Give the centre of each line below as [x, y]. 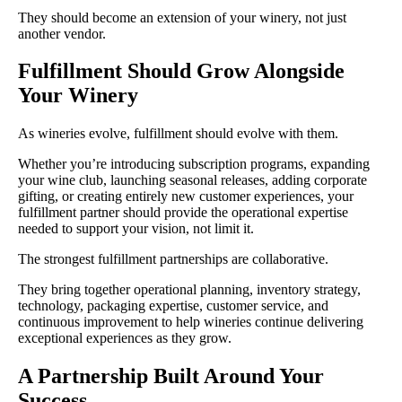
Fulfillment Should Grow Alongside [181, 71]
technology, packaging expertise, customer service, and [173, 306]
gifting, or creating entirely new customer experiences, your [186, 197]
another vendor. [62, 33]
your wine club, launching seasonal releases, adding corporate [192, 180]
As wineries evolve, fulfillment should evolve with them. [178, 134]
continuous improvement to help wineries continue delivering [191, 322]
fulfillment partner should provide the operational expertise [183, 213]
